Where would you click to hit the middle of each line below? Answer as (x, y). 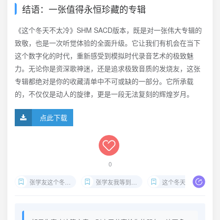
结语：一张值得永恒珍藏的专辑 (84, 9)
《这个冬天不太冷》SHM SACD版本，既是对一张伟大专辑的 (108, 30)
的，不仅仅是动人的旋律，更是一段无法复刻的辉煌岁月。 (104, 94)
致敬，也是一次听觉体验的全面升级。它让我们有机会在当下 (108, 43)
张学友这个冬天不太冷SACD (47, 182)
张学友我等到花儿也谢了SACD (113, 182)
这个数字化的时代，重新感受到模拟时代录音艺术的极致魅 (104, 55)
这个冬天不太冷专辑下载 (180, 182)
